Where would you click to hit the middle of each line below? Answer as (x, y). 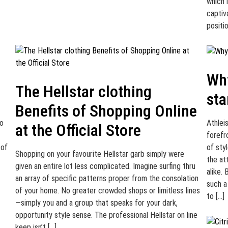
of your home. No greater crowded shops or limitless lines (107, 191)
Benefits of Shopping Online (106, 111)
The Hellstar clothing (83, 92)
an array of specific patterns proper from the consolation (107, 178)
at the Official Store (78, 130)
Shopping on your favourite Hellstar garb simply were (99, 154)
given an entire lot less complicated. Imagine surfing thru (105, 166)
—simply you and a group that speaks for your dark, (96, 203)
